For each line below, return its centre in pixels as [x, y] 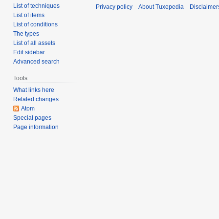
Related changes [36, 99]
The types [26, 33]
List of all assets [34, 43]
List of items [29, 15]
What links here [34, 90]
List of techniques [37, 6]
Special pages [33, 118]
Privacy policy [114, 7]
